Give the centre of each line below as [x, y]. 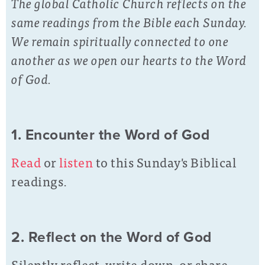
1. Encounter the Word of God [110, 135]
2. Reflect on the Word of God [112, 237]
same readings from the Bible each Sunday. [129, 22]
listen [76, 161]
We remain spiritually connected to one [120, 41]
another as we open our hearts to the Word [129, 60]
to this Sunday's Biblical [164, 161]
